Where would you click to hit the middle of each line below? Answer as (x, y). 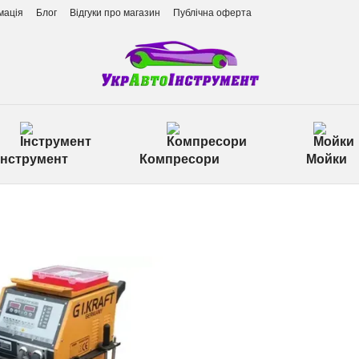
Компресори (179, 159)
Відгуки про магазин (115, 13)
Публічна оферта (212, 13)
